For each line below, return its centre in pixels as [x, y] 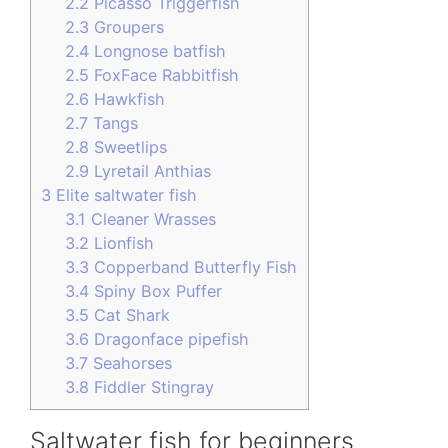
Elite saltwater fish [124, 195]
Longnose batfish [158, 51]
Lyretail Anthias [150, 171]
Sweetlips [128, 147]
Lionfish [122, 243]
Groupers [127, 27]
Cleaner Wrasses [151, 219]
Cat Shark [130, 315]
